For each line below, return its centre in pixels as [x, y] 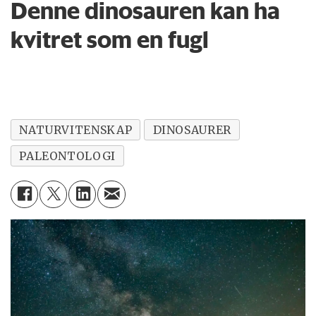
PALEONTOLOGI [67, 156]
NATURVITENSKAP [76, 129]
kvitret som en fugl [110, 40]
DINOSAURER [192, 129]
